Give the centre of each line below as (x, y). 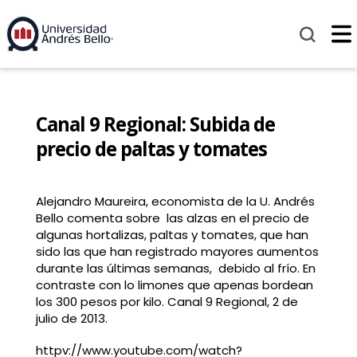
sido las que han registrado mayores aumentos (177, 252)
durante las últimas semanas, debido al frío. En (175, 269)
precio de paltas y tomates (151, 149)
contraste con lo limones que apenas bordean (174, 285)
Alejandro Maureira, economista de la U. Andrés (175, 202)
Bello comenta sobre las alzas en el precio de (172, 218)
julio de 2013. (71, 319)
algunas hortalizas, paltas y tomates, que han (172, 235)
